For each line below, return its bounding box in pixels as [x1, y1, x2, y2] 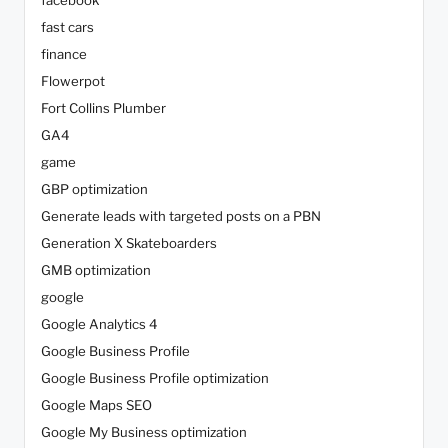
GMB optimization [41, 262, 151, 279]
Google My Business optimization [41, 424, 247, 441]
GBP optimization [41, 181, 148, 198]
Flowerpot [41, 73, 105, 90]
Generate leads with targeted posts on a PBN [41, 208, 321, 225]
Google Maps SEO [41, 397, 152, 414]
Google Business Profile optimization [41, 370, 269, 387]
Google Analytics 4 [41, 316, 158, 333]
